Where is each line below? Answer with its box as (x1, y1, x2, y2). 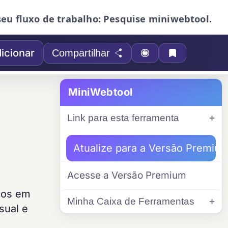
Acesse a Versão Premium (67, 169, 186, 181)
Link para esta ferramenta (67, 112, 179, 123)
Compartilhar (51, 47, 110, 59)
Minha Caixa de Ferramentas (67, 196, 194, 207)
